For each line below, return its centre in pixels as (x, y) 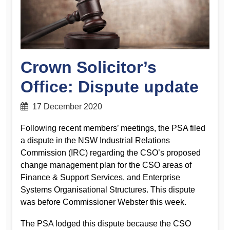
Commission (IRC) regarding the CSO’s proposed (111, 152)
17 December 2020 (65, 107)
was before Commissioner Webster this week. (103, 202)
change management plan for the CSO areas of (106, 165)
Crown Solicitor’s (89, 68)
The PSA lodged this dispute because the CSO (106, 223)
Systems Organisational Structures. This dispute (108, 189)
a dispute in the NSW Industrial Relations (95, 140)
